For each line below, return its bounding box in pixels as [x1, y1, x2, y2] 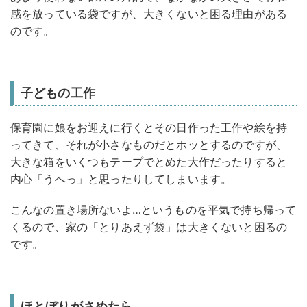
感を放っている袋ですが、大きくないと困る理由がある [10, 7, 288, 21]
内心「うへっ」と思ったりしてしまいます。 [10, 172, 232, 186]
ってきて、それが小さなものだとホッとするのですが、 [10, 138, 287, 152]
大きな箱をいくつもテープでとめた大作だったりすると [10, 155, 287, 169]
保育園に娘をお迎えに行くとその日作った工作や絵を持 [10, 121, 288, 135]
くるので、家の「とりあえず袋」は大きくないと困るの [10, 220, 288, 234]
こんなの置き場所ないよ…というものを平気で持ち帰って [10, 203, 297, 217]
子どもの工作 [21, 86, 95, 101]
